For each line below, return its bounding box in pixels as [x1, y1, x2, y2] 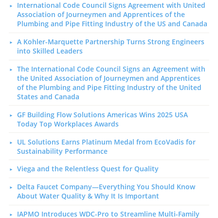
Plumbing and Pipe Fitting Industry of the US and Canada [17, 19, 207, 29]
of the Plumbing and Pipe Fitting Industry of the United [17, 83, 201, 92]
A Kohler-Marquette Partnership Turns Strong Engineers [17, 37, 204, 47]
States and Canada [17, 92, 79, 102]
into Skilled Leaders [17, 46, 83, 56]
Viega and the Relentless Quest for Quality [17, 164, 159, 174]
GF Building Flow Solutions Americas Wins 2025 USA [17, 109, 188, 119]
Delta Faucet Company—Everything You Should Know [17, 182, 195, 192]
